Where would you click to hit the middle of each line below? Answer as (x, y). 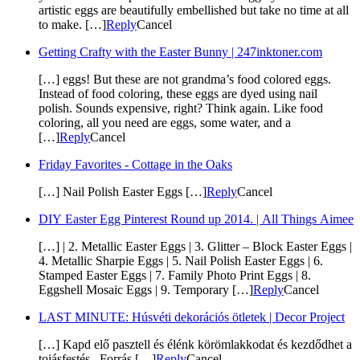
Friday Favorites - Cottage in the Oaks (135, 165)
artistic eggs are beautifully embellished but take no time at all (194, 10)
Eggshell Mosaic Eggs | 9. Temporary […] (146, 290)
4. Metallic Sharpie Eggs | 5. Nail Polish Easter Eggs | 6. (181, 261)
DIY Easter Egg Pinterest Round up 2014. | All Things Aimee (196, 219)
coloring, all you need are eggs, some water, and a (165, 123)
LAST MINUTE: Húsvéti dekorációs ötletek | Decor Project (192, 317)
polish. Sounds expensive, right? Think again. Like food (181, 108)
